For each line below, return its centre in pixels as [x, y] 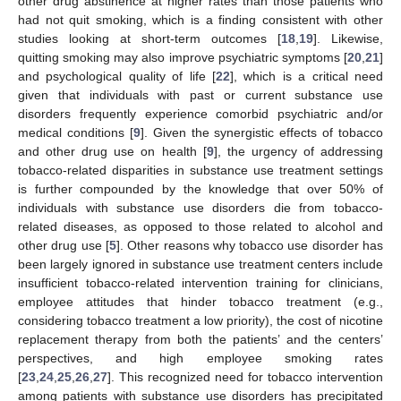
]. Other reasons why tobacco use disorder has [250, 245]
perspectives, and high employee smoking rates [200, 358]
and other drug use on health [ [112, 151]
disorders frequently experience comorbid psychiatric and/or [200, 113]
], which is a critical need [307, 76]
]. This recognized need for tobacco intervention [245, 376]
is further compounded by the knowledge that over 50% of [200, 188]
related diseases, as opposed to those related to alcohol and [200, 226]
